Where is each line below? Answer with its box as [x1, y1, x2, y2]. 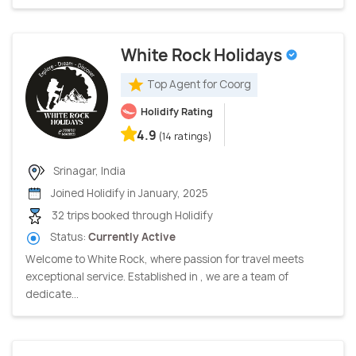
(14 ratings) [159, 129, 212, 143]
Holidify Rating [141, 104, 213, 118]
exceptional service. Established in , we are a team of [25, 269, 288, 284]
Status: [48, 230, 88, 245]
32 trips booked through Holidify [49, 208, 213, 223]
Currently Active [88, 230, 176, 245]
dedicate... [25, 286, 79, 301]
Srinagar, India [51, 163, 126, 178]
